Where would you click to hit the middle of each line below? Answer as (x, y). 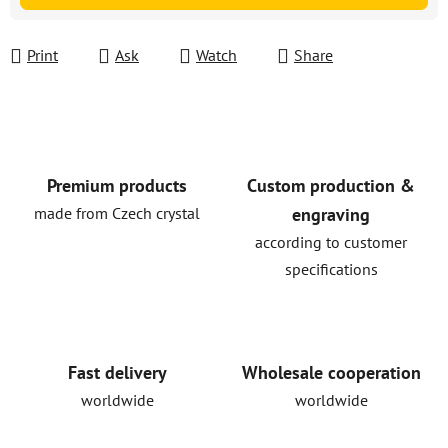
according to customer (331, 242)
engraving (331, 214)
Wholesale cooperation (331, 372)
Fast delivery (117, 372)
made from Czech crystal (117, 213)
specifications (331, 269)
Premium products (117, 185)
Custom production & (331, 185)
